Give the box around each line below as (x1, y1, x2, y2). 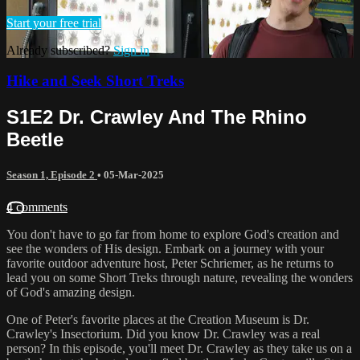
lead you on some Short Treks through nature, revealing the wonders (6, 270, 353, 284)
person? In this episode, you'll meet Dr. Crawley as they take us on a (6, 341, 352, 355)
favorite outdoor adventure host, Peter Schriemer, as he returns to (6, 256, 333, 270)
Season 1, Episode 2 (6, 169, 97, 182)
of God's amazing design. (6, 284, 135, 299)
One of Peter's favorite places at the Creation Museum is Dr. (6, 312, 309, 326)
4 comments (6, 199, 67, 214)
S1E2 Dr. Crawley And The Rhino (6, 106, 307, 129)
